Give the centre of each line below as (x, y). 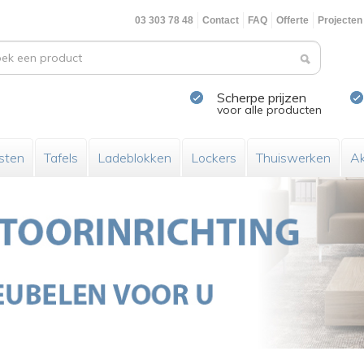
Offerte (292, 20)
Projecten (340, 20)
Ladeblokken (134, 158)
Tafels (61, 158)
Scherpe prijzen (261, 97)
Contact (221, 20)
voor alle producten (269, 110)
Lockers (214, 158)
